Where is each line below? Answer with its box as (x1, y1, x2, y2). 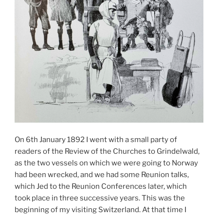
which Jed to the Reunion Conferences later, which (15, 182, 187, 191)
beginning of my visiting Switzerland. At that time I (15, 205, 186, 214)
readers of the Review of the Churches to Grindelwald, (15, 146, 200, 156)
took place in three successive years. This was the (15, 193, 185, 202)
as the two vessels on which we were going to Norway (15, 158, 198, 167)
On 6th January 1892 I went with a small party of (15, 135, 177, 144)
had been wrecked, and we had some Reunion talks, (15, 170, 189, 179)
